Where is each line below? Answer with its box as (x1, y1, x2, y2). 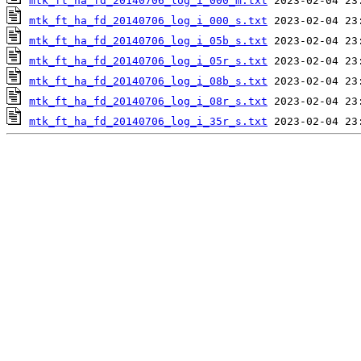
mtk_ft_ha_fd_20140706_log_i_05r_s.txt (29, 55, 268, 68)
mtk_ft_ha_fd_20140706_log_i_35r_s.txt (29, 115, 268, 128)
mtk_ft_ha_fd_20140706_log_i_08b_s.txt (29, 75, 268, 88)
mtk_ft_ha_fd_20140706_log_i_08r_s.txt (29, 95, 268, 108)
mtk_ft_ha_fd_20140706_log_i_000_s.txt (29, 15, 268, 27)
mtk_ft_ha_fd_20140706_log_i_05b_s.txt (29, 35, 268, 48)
